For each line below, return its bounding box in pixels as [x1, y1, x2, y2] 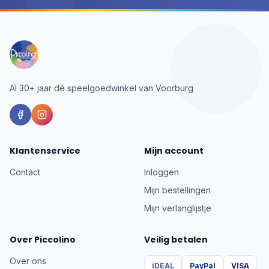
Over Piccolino [10, 234, 76, 246]
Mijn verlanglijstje [144, 203, 211, 213]
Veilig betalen [144, 234, 208, 246]
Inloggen [144, 167, 179, 177]
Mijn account [144, 145, 204, 157]
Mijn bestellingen [144, 185, 211, 195]
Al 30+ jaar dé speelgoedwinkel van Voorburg [10, 83, 193, 93]
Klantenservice [10, 145, 80, 157]
